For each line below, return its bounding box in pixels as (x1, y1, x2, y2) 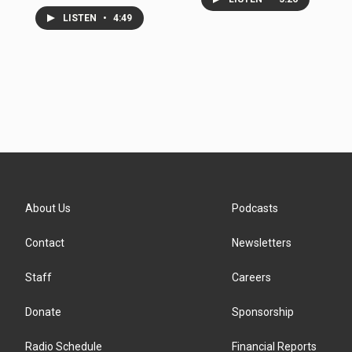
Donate (25, 306, 61, 319)
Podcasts (232, 202, 279, 215)
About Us (25, 202, 71, 215)
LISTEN (63, 13, 99, 24)
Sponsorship (232, 306, 295, 319)
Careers (232, 271, 272, 284)
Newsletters (232, 236, 292, 250)
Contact (25, 236, 64, 250)
